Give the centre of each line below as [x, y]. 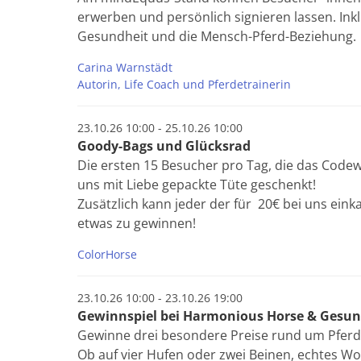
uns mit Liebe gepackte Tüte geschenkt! [197, 185]
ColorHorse [107, 254]
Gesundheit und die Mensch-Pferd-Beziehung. [217, 36]
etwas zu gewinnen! [137, 223]
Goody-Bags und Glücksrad [164, 146]
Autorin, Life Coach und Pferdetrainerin [184, 84]
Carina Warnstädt [125, 67]
